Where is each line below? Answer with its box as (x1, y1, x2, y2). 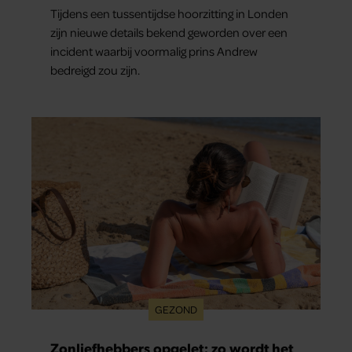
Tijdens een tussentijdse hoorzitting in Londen (50, 5, 288, 21)
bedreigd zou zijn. (50, 61, 142, 78)
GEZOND (155, 302, 197, 317)
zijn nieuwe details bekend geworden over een (50, 24, 288, 40)
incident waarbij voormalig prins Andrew (50, 42, 258, 59)
